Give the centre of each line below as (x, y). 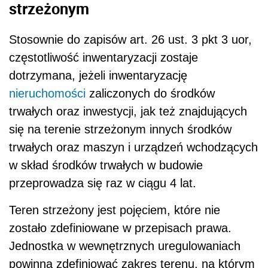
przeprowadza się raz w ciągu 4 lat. (103, 183)
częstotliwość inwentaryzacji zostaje (103, 58)
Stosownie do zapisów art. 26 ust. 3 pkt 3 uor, (130, 40)
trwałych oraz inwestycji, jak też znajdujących (128, 112)
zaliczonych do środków (150, 94)
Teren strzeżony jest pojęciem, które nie (115, 210)
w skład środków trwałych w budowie (106, 165)
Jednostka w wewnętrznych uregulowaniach (125, 246)
